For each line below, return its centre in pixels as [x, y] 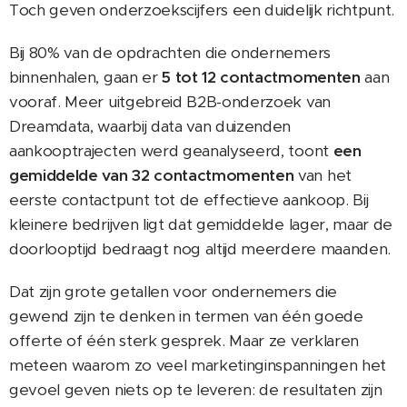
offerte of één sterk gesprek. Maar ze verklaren [184, 340]
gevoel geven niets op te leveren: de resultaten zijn [196, 389]
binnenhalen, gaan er [86, 77]
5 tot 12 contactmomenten [261, 77]
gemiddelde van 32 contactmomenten [152, 175]
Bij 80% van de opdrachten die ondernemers [170, 52]
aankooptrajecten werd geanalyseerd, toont [171, 150]
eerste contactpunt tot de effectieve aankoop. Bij [189, 199]
